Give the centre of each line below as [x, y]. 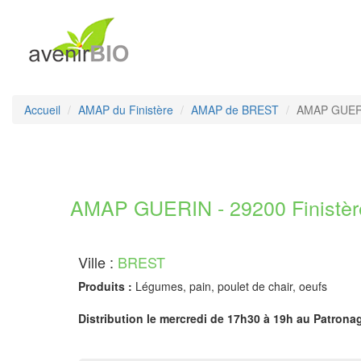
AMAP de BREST [235, 110]
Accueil [42, 110]
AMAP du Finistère [126, 110]
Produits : [105, 286]
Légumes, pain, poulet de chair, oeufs [230, 286]
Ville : [98, 262]
